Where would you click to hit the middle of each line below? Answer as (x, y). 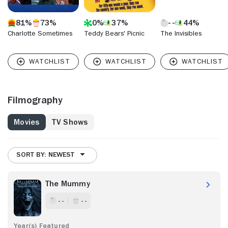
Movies (27, 122)
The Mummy (68, 183)
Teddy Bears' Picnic (114, 33)
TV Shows (70, 122)
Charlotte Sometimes (40, 33)
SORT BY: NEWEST (45, 154)
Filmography (35, 99)
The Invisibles (181, 33)
